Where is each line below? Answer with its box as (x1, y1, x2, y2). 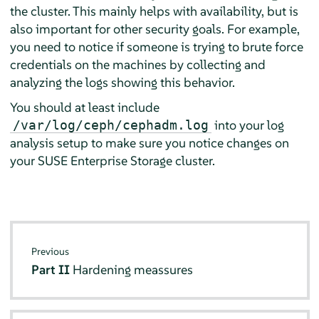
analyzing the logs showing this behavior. (9, 74, 235, 90)
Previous (31, 244, 70, 258)
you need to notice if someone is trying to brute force (9, 38, 303, 55)
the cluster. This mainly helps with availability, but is (9, 3, 298, 19)
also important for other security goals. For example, (9, 21, 300, 37)
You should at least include (9, 99, 159, 115)
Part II (31, 261, 73, 278)
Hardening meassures (73, 261, 194, 278)
